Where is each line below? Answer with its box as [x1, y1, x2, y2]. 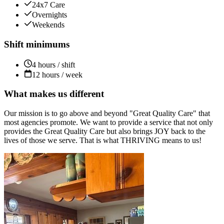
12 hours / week [32, 70, 82, 79]
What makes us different [4, 88, 104, 99]
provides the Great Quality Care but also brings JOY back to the [4, 127, 205, 136]
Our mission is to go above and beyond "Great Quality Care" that [4, 109, 210, 118]
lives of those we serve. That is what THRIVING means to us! [4, 136, 201, 145]
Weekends [32, 20, 64, 29]
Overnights [32, 10, 67, 19]
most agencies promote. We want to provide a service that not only [4, 118, 213, 127]
